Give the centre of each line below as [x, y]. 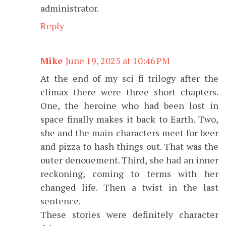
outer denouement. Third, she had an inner [129, 160]
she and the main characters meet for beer [129, 133]
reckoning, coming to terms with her [129, 174]
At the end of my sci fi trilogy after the [129, 78]
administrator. [70, 8]
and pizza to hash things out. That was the [129, 147]
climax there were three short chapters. [129, 92]
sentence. [61, 201]
